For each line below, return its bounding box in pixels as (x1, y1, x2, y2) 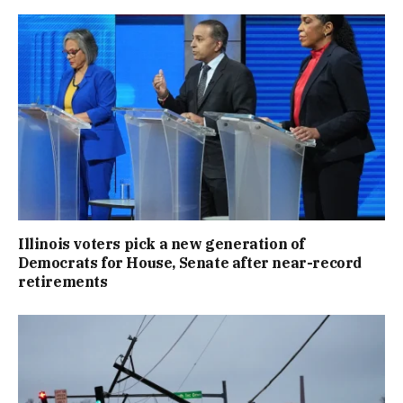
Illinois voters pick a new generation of (18, 235, 306, 254)
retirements (18, 273, 108, 291)
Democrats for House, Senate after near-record (18, 254, 363, 273)
